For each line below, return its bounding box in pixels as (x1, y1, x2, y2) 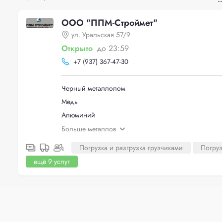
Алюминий (61, 110, 95, 120)
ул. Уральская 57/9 (71, 30, 130, 40)
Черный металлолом (61, 83, 125, 93)
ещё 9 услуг (34, 156, 70, 166)
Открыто (61, 43, 93, 54)
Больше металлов (61, 123, 116, 134)
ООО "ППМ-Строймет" (61, 16, 158, 29)
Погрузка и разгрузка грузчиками (79, 142, 183, 153)
